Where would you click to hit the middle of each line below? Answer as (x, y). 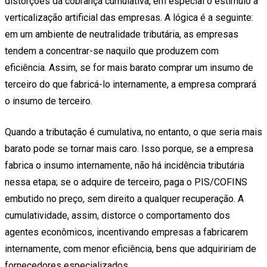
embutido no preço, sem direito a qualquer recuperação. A (124, 199)
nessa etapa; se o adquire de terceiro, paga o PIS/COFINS (126, 182)
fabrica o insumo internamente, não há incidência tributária (125, 166)
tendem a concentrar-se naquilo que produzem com (112, 51)
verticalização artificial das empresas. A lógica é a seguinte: (129, 18)
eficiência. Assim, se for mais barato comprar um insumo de (129, 68)
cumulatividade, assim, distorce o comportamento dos (117, 216)
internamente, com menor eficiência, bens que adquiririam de (131, 249)
